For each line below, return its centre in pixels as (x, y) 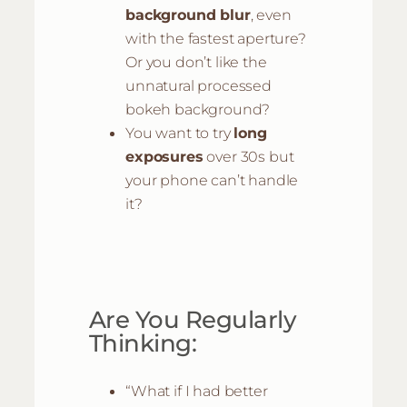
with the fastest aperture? (216, 38)
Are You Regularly (193, 319)
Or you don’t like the (196, 61)
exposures (164, 156)
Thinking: (143, 342)
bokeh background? (198, 109)
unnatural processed (199, 85)
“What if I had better (197, 390)
